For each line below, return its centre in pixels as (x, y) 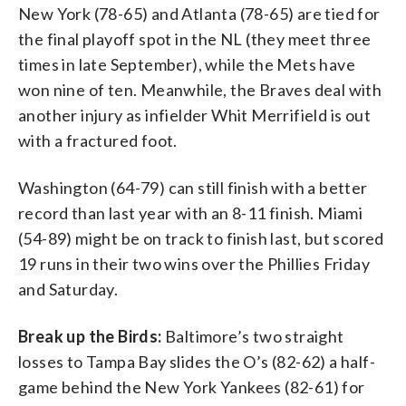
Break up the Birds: (90, 336)
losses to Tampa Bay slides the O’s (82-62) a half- (197, 361)
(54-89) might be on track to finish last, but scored (201, 238)
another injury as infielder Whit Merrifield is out (194, 115)
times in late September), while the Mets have (187, 64)
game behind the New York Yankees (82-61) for (192, 387)
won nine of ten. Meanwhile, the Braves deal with (200, 89)
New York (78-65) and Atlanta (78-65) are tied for (199, 13)
